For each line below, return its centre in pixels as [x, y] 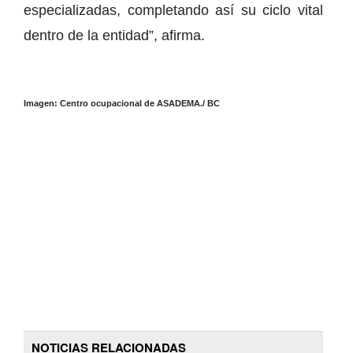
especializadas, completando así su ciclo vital [173, 10]
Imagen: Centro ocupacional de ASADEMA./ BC [122, 103]
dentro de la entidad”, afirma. [114, 35]
